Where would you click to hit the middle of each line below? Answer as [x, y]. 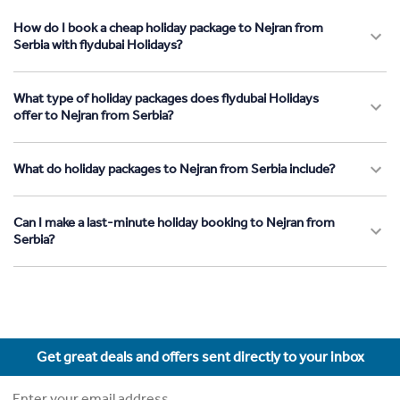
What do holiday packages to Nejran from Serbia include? [175, 169]
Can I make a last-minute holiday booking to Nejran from [174, 223]
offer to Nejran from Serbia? [94, 116]
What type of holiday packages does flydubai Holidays [166, 99]
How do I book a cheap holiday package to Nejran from [168, 28]
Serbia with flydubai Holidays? [98, 45]
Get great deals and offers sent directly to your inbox [200, 357]
